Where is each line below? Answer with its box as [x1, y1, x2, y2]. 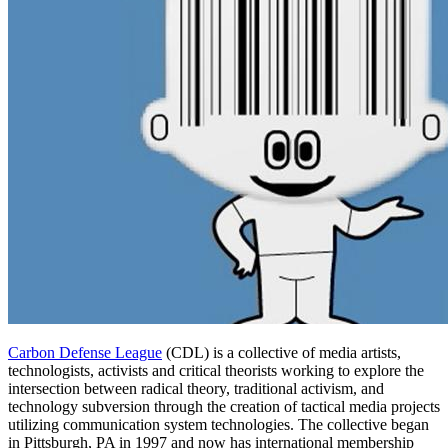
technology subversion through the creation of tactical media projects [8, 397, 440, 415]
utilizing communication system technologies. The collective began [8, 415, 429, 433]
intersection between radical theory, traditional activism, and [8, 379, 384, 397]
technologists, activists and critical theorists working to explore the [8, 361, 424, 379]
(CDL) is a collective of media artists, [162, 343, 401, 361]
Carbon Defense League [8, 343, 162, 361]
